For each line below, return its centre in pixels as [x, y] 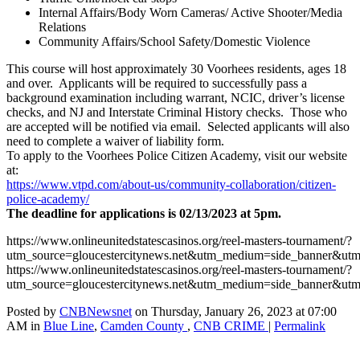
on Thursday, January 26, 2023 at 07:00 [234, 312]
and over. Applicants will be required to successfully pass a [157, 84]
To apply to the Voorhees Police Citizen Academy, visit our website [177, 156]
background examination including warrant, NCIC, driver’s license [176, 98]
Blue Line [69, 326]
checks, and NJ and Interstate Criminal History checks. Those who [177, 112]
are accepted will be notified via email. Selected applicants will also [178, 127]
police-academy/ [48, 199]
